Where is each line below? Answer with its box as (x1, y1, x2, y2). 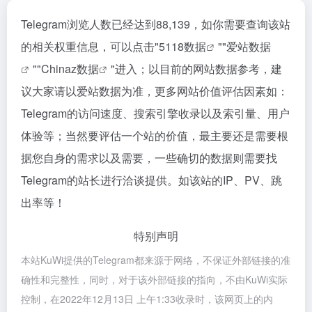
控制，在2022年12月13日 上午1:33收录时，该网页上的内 (21, 292, 273, 306)
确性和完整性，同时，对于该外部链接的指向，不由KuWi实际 (21, 272, 288, 286)
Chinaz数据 (41, 61, 99, 77)
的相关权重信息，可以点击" (21, 38, 159, 54)
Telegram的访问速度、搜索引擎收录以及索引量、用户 (21, 105, 290, 121)
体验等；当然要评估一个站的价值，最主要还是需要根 (21, 127, 288, 143)
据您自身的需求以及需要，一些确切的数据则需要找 (21, 150, 277, 166)
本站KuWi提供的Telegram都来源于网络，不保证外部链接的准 (21, 253, 290, 267)
